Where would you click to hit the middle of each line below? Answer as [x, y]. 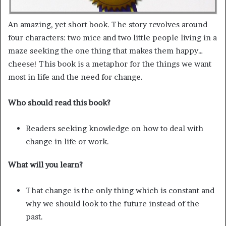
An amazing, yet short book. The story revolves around [108, 25]
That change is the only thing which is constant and [120, 191]
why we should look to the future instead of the [112, 204]
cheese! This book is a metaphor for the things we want [110, 64]
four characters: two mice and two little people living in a [112, 38]
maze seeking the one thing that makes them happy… [106, 51]
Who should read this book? [59, 103]
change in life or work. [67, 142]
